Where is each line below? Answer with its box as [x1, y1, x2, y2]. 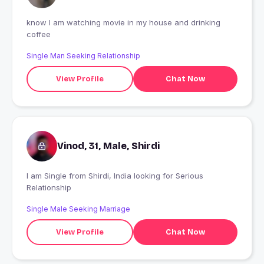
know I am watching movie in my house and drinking [27, 18, 220, 28]
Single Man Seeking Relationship [27, 51, 140, 61]
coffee [27, 29, 51, 39]
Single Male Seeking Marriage [27, 204, 130, 214]
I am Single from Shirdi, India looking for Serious [27, 171, 69, 181]
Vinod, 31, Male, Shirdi [57, 140, 160, 152]
